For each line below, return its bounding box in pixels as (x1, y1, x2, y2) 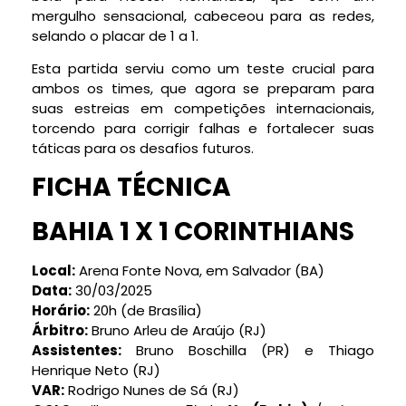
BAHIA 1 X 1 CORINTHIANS (32, 213, 354, 249)
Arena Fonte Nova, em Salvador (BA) (75, 260, 324, 280)
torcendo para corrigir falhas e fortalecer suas (32, 119, 374, 139)
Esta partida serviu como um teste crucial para (32, 59, 374, 79)
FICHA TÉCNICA (32, 169, 231, 205)
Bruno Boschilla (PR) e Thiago (121, 340, 374, 360)
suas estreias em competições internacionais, (32, 99, 374, 119)
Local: (32, 260, 75, 280)
